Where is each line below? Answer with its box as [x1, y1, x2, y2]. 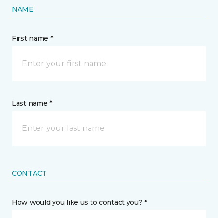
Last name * [12, 99, 52, 108]
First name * [12, 34, 53, 43]
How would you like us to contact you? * [12, 198, 147, 207]
